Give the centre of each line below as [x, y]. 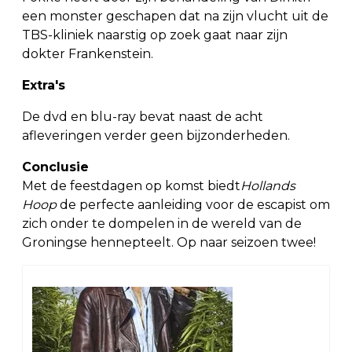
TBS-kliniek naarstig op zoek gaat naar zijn [155, 35]
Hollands [268, 186]
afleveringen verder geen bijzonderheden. [156, 136]
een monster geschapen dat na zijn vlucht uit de [175, 16]
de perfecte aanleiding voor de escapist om [195, 205]
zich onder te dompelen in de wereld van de [162, 224]
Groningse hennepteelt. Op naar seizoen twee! [169, 243]
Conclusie [55, 167]
